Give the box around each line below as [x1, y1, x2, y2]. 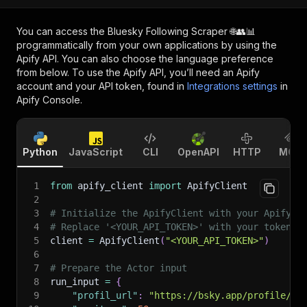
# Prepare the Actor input [50, 262, 187, 273]
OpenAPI [177, 146, 219, 158]
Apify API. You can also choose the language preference [16, 53, 273, 64]
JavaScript [69, 146, 123, 158]
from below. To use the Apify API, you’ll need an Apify [16, 66, 260, 78]
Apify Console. [16, 94, 82, 106]
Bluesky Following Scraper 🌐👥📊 [108, 25, 256, 37]
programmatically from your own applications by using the [16, 39, 277, 51]
